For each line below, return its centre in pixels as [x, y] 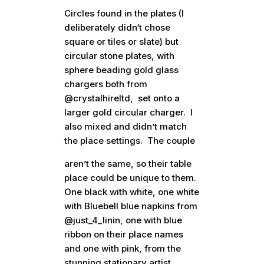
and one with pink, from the [123, 248]
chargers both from [106, 84]
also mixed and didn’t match [126, 126]
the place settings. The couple [130, 141]
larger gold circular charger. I [129, 112]
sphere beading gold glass [122, 70]
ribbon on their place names [124, 234]
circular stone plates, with [120, 56]
